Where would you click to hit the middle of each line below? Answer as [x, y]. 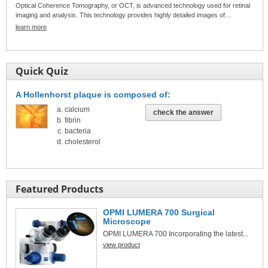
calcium [77, 109]
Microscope [127, 221]
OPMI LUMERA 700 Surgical [159, 212]
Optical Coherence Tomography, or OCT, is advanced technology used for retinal [133, 5]
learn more [31, 27]
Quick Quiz [42, 71]
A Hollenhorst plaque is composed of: [93, 94]
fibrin [73, 120]
